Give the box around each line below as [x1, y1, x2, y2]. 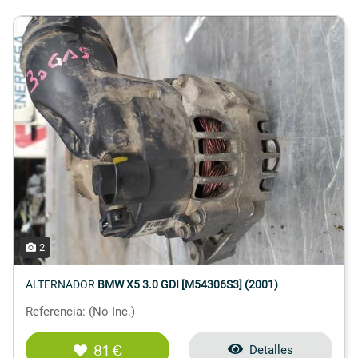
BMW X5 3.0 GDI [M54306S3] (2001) [97, 277, 278, 291]
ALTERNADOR [26, 277, 97, 291]
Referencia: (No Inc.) [26, 304, 135, 319]
